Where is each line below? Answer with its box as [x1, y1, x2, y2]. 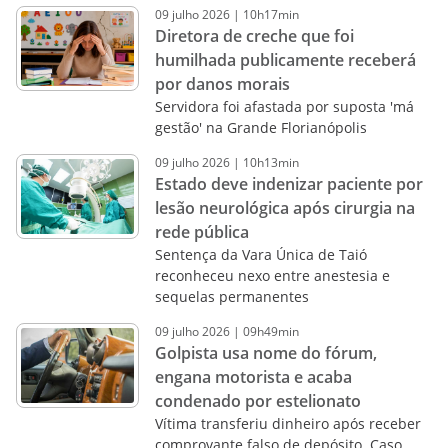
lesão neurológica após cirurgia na [154, 197, 415, 219]
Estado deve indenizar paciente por [154, 173, 423, 195]
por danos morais [154, 73, 290, 95]
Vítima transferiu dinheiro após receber [154, 414, 421, 433]
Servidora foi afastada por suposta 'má [154, 97, 414, 116]
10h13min [242, 154, 299, 171]
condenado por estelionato [154, 390, 361, 412]
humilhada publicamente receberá [154, 49, 416, 71]
